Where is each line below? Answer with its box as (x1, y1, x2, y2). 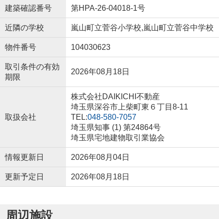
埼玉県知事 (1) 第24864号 (70, 123, 161, 132)
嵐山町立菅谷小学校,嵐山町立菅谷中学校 (70, 23, 214, 32)
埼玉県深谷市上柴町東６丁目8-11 (70, 103, 190, 111)
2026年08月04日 (70, 153, 130, 162)
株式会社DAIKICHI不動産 (70, 92, 160, 101)
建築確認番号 (4, 4, 52, 13)
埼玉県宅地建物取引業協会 (70, 133, 165, 142)
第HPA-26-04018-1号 (70, 4, 145, 13)
